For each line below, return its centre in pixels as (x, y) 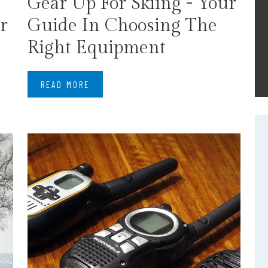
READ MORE (65, 84)
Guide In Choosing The (122, 26)
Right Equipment (97, 48)
